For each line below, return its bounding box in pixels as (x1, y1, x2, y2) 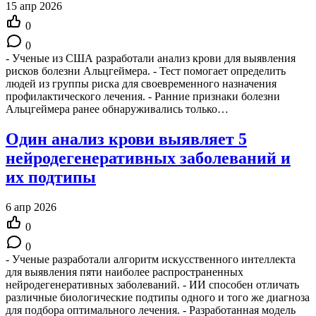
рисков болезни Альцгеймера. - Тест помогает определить (6, 64, 286, 77)
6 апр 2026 (6, 200, 56, 213)
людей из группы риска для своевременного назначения (6, 77, 276, 90)
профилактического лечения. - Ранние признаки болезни (6, 90, 280, 102)
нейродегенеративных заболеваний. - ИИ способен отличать (6, 278, 299, 291)
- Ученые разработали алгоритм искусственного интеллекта (6, 253, 296, 265)
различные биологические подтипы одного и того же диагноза (6, 291, 310, 303)
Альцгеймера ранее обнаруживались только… (6, 102, 229, 115)
